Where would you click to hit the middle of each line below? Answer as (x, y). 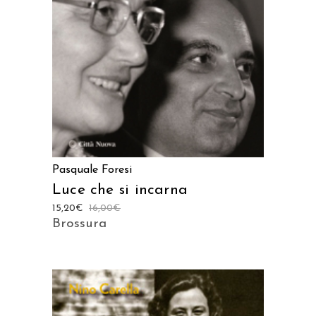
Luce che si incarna (120, 190)
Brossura (79, 224)
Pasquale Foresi (92, 170)
